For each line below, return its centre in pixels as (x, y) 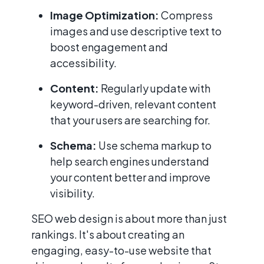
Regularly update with (155, 88)
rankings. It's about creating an (108, 234)
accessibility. (83, 62)
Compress (186, 15)
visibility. (72, 193)
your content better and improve (130, 177)
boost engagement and (109, 47)
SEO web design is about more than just (129, 218)
